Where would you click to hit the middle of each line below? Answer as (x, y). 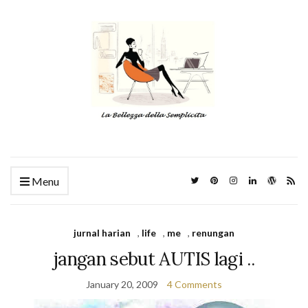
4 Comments (195, 285)
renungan (213, 233)
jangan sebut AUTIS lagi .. (154, 259)
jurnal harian (102, 233)
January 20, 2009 (122, 285)
